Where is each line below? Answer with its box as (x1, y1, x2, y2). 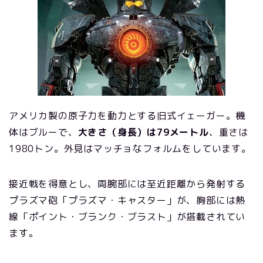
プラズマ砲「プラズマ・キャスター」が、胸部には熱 (9, 193, 246, 207)
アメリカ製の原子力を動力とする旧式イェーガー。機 (9, 109, 246, 122)
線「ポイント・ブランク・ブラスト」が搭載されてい (9, 210, 246, 223)
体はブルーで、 (9, 125, 78, 139)
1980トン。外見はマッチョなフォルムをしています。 (9, 141, 251, 155)
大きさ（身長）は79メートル (77, 125, 209, 139)
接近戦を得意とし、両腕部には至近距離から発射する (9, 177, 246, 190)
